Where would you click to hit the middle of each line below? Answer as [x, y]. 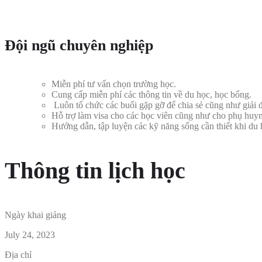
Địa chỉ [18, 255]
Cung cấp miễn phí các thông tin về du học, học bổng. [151, 94]
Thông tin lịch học [95, 171]
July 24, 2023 [30, 235]
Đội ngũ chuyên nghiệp [79, 46]
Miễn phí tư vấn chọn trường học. [114, 84]
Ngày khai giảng [35, 215]
